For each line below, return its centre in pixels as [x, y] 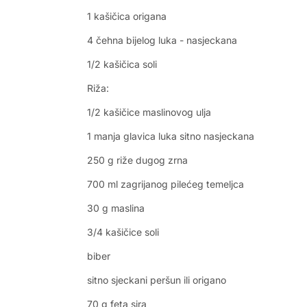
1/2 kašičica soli [122, 64]
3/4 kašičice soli [123, 232]
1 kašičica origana [127, 16]
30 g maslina [116, 208]
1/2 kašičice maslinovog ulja [149, 112]
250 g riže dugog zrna [137, 160]
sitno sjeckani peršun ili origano [157, 280]
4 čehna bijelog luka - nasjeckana [162, 40]
